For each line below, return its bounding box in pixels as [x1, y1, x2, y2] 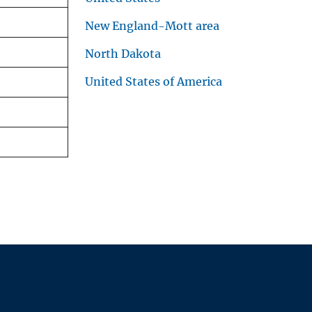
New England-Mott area [85, 19, 219, 33]
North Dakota [85, 47, 161, 61]
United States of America [85, 75, 222, 89]
